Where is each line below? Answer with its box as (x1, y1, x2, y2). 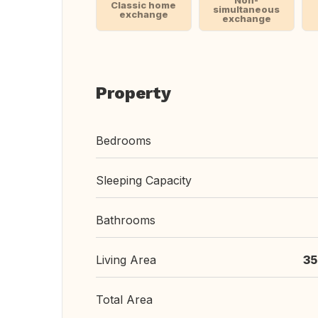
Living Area (96, 253, 156, 267)
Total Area (96, 292, 153, 307)
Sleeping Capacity (96, 173, 192, 187)
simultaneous (213, 4, 280, 15)
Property (96, 83, 171, 103)
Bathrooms (96, 213, 155, 227)
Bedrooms (96, 133, 151, 148)
